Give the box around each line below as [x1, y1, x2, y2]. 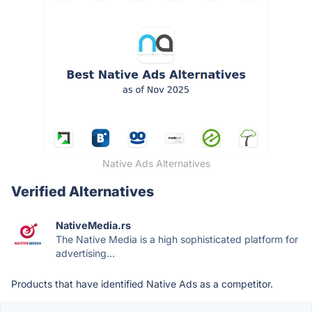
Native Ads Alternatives [102, 157, 210, 169]
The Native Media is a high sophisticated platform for [56, 233, 298, 245]
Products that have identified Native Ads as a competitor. [11, 277, 273, 290]
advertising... [56, 247, 115, 259]
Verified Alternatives [11, 182, 154, 200]
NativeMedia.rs [56, 219, 131, 231]
